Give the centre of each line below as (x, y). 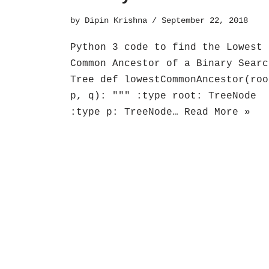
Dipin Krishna (116, 20)
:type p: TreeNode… (127, 112)
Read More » (217, 112)
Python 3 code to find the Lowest (166, 47)
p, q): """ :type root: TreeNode (163, 96)
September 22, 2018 (205, 20)
